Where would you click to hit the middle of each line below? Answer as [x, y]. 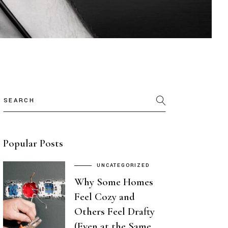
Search [17, 94]
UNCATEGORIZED [123, 166]
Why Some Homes [114, 182]
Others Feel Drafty [115, 212]
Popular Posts [33, 143]
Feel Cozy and [105, 197]
